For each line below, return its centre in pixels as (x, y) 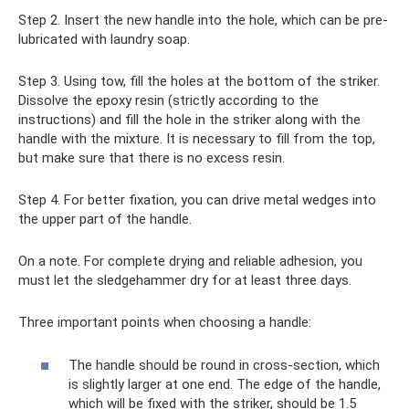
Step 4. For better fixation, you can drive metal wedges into (197, 200)
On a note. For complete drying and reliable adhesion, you (190, 261)
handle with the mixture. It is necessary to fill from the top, (197, 139)
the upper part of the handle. (105, 219)
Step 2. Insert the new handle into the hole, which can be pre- (203, 20)
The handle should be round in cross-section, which (224, 365)
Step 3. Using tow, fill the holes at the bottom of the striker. (199, 81)
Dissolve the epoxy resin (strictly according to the (168, 100)
